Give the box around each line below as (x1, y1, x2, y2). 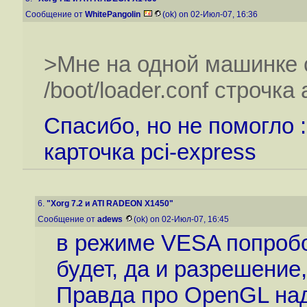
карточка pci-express (43, 138, 256, 164)
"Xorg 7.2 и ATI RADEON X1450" (47, 199, 173, 208)
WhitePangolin (85, 10, 140, 19)
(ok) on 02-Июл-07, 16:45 (134, 214, 231, 224)
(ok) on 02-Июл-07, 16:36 (162, 10, 260, 19)
